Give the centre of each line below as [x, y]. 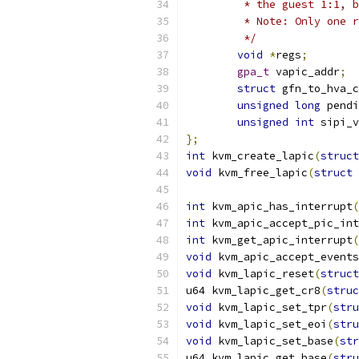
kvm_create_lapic [260, 156]
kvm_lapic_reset [263, 274]
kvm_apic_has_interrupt [279, 206]
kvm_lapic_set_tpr [269, 307]
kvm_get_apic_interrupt [279, 240]
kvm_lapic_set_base [272, 341]
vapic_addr [305, 72]
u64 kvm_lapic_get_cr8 [253, 290]
